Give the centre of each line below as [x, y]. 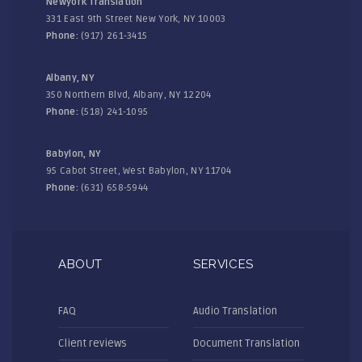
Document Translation [246, 343]
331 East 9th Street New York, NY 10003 [136, 19]
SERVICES [223, 264]
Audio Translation [235, 311]
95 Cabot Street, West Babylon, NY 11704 [139, 171]
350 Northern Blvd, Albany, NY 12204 [129, 95]
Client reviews [93, 343]
